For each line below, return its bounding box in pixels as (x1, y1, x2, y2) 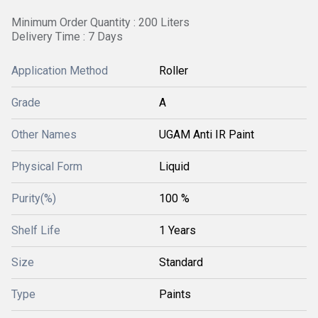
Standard (159, 256, 203, 269)
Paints (159, 287, 191, 301)
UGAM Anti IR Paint (159, 128, 254, 141)
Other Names (11, 128, 77, 141)
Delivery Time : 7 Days (11, 30, 123, 43)
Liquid (159, 160, 190, 173)
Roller (159, 64, 188, 77)
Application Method (11, 64, 108, 77)
